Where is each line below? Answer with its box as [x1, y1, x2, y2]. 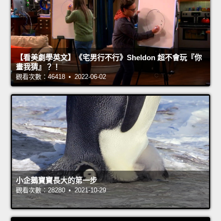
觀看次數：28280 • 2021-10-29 [16, 186, 106, 194]
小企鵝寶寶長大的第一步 [16, 176, 97, 185]
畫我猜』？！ [16, 63, 60, 72]
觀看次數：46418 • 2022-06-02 [16, 73, 106, 81]
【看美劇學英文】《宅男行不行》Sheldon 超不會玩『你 [16, 53, 202, 62]
